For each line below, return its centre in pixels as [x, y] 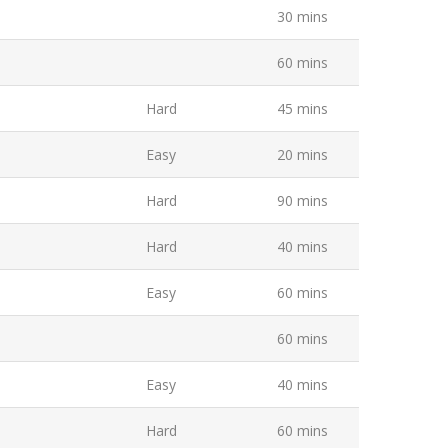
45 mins [303, 108]
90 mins [303, 200]
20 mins [303, 154]
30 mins [303, 16]
